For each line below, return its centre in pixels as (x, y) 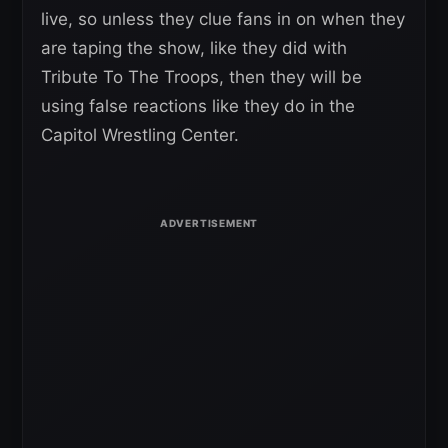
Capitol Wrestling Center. (140, 135)
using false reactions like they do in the (198, 106)
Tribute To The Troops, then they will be (201, 77)
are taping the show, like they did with (194, 48)
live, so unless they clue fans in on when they (223, 19)
